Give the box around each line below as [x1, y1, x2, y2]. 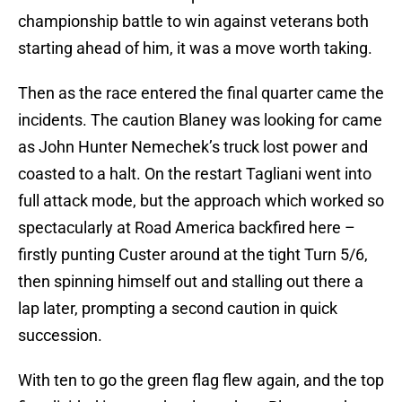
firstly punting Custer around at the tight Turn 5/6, [18, 245, 368, 265]
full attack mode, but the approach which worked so [18, 191, 384, 211]
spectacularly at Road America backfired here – [18, 218, 355, 238]
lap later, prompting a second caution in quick [18, 299, 337, 319]
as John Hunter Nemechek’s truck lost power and [18, 137, 368, 157]
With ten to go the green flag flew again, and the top [18, 371, 384, 390]
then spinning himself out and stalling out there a [18, 272, 363, 292]
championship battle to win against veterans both [18, 12, 369, 31]
